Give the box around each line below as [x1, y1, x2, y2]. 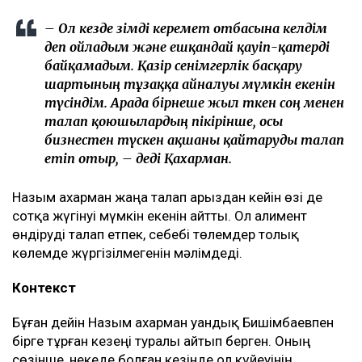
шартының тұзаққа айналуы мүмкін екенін [44, 75, 335, 92]
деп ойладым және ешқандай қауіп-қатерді [44, 38, 330, 55]
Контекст [12, 279, 76, 296]
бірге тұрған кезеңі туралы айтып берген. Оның [12, 332, 310, 349]
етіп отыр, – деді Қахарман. [44, 149, 232, 166]
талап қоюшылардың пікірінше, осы [44, 112, 283, 129]
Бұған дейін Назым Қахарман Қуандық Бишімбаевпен [12, 314, 334, 330]
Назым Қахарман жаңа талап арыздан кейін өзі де [12, 188, 322, 205]
